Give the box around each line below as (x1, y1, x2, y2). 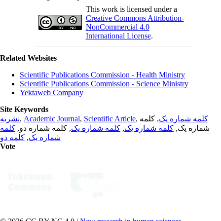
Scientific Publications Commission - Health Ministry (20, 70, 185, 79)
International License (85, 31, 151, 40)
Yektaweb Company (20, 88, 83, 97)
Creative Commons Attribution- (85, 13, 184, 22)
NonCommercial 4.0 (85, 22, 149, 31)
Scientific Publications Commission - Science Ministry (20, 79, 188, 88)
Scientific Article (84, 114, 136, 123)
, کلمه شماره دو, (15, 123, 71, 132)
